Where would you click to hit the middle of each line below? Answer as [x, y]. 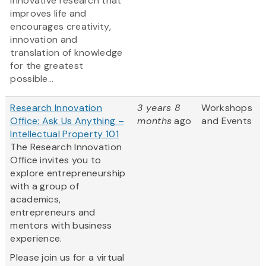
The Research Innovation [66, 147]
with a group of [45, 186]
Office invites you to [56, 160]
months [155, 121]
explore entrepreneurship [68, 173]
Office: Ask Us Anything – [67, 121]
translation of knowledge [66, 53]
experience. [37, 239]
